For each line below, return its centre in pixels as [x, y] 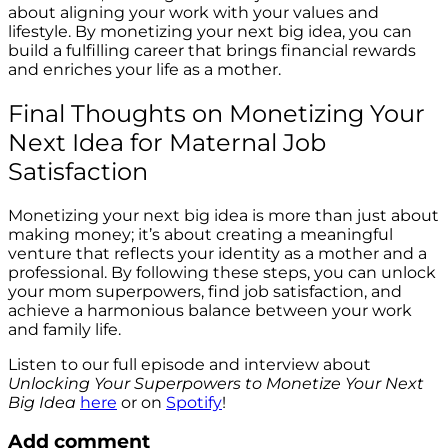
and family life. [64, 329]
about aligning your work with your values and [193, 12]
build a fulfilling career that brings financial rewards [212, 50]
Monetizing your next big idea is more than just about [223, 215]
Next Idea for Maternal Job [167, 142]
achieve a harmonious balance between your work [210, 310]
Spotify [194, 402]
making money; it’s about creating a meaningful [200, 234]
